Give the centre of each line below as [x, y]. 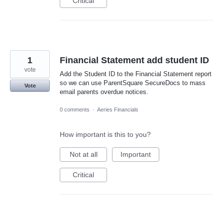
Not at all [83, 154]
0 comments [75, 109]
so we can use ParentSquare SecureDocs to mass [133, 83]
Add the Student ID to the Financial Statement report [136, 74]
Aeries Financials [118, 109]
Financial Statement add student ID [134, 60]
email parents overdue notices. [104, 92]
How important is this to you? [105, 134]
